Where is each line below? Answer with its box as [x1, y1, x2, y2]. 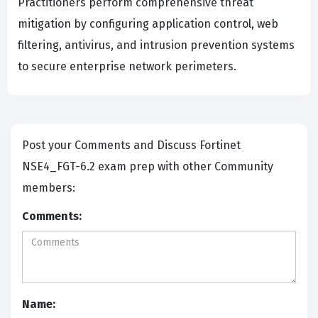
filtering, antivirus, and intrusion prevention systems [18, 38, 295, 53]
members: [22, 181, 78, 195]
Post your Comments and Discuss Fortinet [22, 138, 199, 153]
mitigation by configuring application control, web [18, 17, 278, 31]
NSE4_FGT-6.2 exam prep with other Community [22, 160, 273, 174]
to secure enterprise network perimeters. [18, 60, 236, 74]
